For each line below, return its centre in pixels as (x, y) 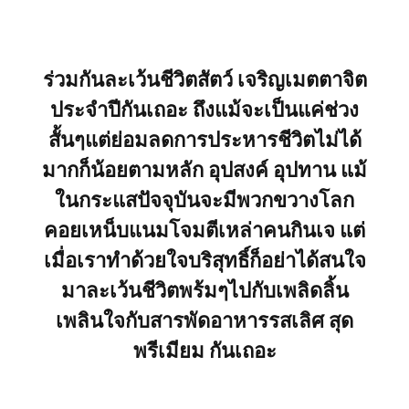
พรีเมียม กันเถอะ (204, 351)
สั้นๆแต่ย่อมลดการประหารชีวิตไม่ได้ (204, 140)
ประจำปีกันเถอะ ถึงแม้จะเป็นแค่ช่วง (204, 110)
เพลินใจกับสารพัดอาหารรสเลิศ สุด (204, 321)
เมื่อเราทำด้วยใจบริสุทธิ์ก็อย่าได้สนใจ (204, 261)
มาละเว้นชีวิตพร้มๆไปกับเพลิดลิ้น (204, 291)
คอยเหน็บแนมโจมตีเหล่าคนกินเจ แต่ (204, 231)
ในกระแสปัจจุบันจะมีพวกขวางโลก (204, 200)
